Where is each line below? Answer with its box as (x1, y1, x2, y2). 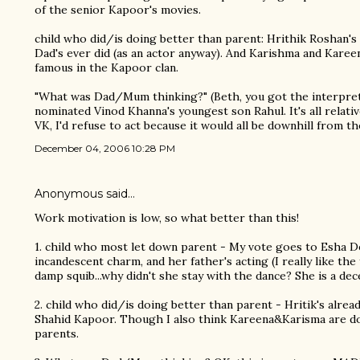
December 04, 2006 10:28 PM (35, 141, 175, 154)
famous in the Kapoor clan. (35, 59, 178, 75)
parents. (35, 325, 79, 341)
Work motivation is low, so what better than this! (35, 210, 299, 225)
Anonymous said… (35, 186, 135, 201)
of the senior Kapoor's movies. (35, 2, 201, 17)
